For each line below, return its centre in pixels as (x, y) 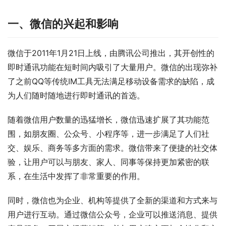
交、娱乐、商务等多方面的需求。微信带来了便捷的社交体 (112, 148)
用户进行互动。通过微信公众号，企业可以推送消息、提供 (112, 214)
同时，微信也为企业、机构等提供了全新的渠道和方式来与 (112, 200)
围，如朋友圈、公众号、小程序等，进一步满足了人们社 (108, 133)
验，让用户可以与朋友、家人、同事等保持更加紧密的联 (108, 162)
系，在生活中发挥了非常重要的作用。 (76, 176)
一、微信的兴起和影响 (63, 23)
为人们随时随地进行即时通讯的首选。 (76, 95)
